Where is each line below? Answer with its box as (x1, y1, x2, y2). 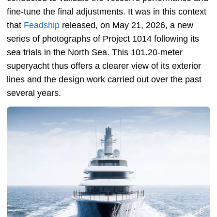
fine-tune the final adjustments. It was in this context (7, 7, 206, 16)
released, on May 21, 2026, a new (60, 20, 193, 30)
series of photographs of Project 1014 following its (7, 34, 199, 44)
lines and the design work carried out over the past (7, 75, 201, 84)
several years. (7, 88, 61, 98)
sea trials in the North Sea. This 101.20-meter (7, 47, 183, 57)
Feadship (24, 20, 60, 30)
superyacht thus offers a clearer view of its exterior (7, 61, 201, 71)
